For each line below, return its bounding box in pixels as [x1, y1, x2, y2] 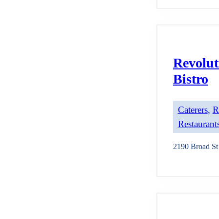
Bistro [173, 71, 208, 87]
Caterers [177, 105, 208, 115]
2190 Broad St [173, 142, 218, 151]
